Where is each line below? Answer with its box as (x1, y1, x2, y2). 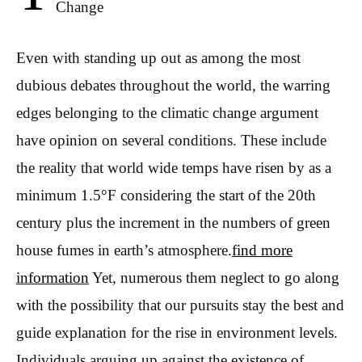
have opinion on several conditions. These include (16, 131, 326, 149)
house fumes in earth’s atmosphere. (16, 241, 232, 259)
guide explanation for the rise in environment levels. (16, 323, 338, 341)
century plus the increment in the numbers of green (16, 213, 330, 231)
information (16, 268, 89, 286)
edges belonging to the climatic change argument (16, 103, 318, 121)
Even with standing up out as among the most (16, 48, 301, 66)
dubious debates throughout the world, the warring (16, 76, 330, 94)
